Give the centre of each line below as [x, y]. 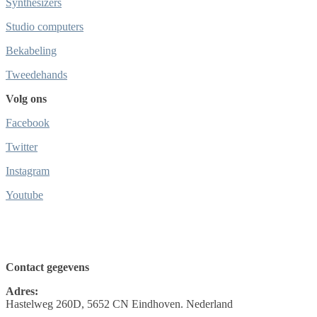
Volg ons [26, 99]
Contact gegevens [47, 267]
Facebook [28, 123]
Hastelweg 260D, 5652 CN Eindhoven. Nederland [119, 304]
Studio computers [45, 27]
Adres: [22, 292]
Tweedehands [36, 75]
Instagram [28, 171]
